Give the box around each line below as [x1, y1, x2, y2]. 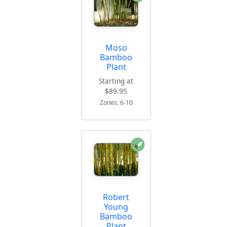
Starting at [99, 75, 133, 86]
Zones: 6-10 [99, 98, 133, 107]
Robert [103, 192, 129, 203]
